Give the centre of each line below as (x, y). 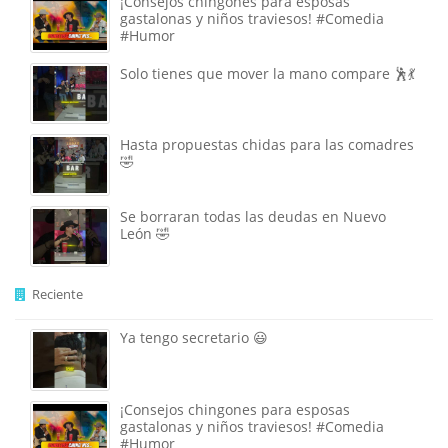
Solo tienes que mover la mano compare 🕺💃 (267, 73)
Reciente (54, 294)
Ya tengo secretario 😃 (194, 338)
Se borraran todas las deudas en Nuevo (253, 216)
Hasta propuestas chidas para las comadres (267, 145)
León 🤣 (145, 233)
